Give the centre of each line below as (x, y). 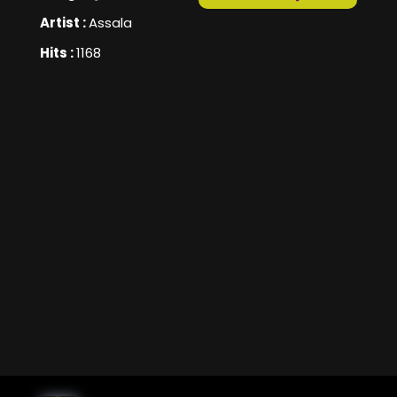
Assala (110, 23)
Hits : (58, 53)
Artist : (64, 23)
